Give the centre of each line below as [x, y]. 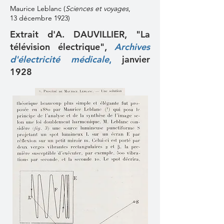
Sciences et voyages [97, 8]
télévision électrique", [62, 47]
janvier [130, 59]
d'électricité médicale [59, 59]
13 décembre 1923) [40, 18]
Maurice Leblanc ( [38, 8]
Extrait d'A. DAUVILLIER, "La [80, 34]
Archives [132, 47]
